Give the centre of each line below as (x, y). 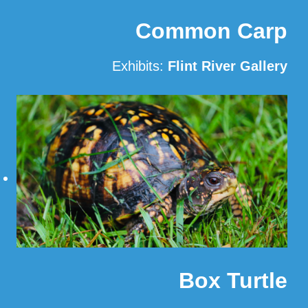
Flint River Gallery (228, 66)
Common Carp (211, 31)
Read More (253, 101)
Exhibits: (140, 66)
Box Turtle (233, 280)
